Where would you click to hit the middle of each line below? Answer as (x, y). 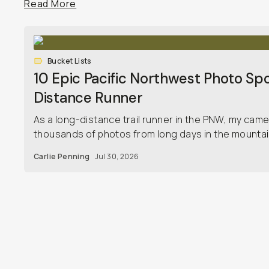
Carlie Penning (62, 156)
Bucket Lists (69, 61)
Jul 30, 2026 (117, 156)
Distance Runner (88, 98)
